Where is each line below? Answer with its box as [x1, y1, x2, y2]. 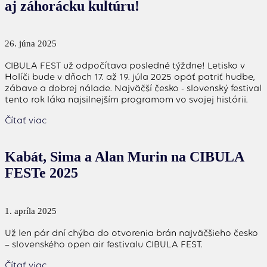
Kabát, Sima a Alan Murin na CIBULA [5, 149, 244, 165]
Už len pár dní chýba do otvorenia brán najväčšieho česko [5, 227, 258, 239]
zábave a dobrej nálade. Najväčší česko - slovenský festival [5, 82, 262, 94]
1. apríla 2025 [5, 206, 57, 216]
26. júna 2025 [5, 39, 57, 49]
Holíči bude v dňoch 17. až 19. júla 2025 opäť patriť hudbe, [5, 71, 255, 83]
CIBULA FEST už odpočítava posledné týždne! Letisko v [5, 60, 245, 72]
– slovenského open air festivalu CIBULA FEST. [5, 238, 203, 250]
